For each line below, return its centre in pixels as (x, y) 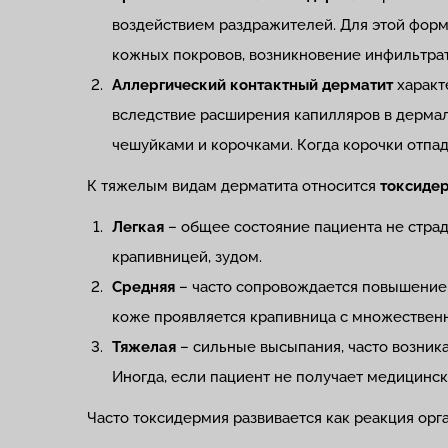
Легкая (138, 227)
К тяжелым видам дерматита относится (233, 186)
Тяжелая (144, 347)
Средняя (143, 287)
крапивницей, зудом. (187, 257)
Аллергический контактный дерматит (252, 85)
